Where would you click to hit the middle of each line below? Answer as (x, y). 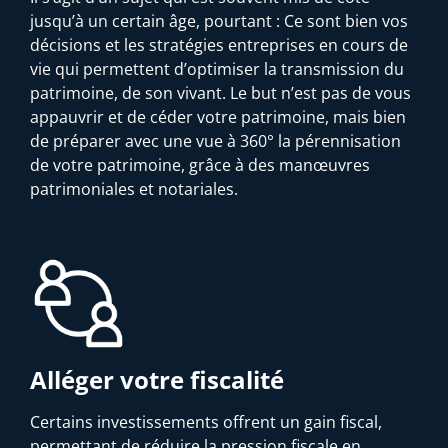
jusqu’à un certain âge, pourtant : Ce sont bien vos (219, 20)
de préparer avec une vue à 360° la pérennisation (215, 140)
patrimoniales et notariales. (134, 188)
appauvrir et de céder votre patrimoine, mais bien (218, 116)
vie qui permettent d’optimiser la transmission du (217, 68)
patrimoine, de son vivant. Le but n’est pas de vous (220, 92)
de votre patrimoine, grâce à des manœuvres (200, 164)
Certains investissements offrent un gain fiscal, (206, 421)
